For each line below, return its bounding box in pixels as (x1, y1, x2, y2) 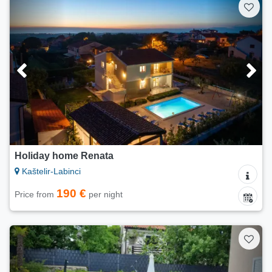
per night (86, 189, 123, 200)
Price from (15, 189, 56, 200)
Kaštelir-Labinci (19, 166, 81, 177)
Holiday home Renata (15, 151, 114, 161)
